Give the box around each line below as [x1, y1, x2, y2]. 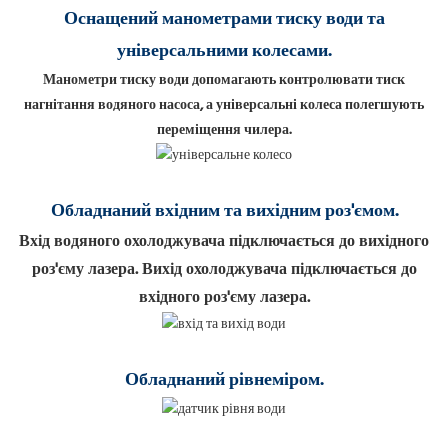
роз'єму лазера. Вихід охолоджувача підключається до [31, 257, 417, 284]
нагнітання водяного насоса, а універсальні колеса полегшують [24, 94, 424, 118]
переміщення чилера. [156, 119, 292, 143]
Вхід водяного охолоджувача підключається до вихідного [19, 229, 429, 256]
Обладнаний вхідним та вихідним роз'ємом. [50, 197, 398, 227]
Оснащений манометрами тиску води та [63, 5, 385, 35]
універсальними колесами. [117, 37, 331, 67]
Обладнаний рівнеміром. [125, 366, 323, 396]
